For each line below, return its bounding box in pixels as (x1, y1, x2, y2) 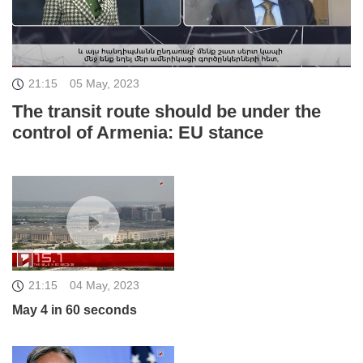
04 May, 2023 (70, 278, 139, 292)
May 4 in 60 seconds (12, 302, 137, 317)
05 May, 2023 (70, 77, 139, 91)
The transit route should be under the (12, 101, 321, 122)
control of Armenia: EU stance (12, 122, 263, 143)
